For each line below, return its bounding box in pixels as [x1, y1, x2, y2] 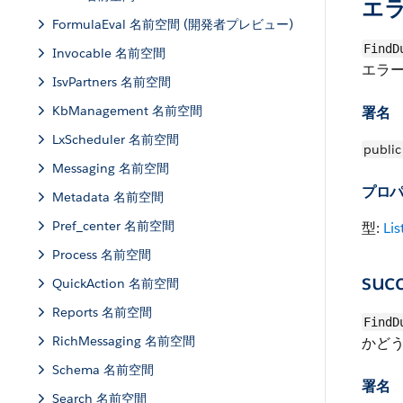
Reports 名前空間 [52, 304, 152, 320]
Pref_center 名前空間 [52, 218, 175, 234]
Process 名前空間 [52, 246, 151, 263]
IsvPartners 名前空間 [52, 74, 171, 90]
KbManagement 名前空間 [52, 103, 202, 119]
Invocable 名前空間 [52, 45, 166, 61]
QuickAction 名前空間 [52, 275, 179, 291]
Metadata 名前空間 [52, 189, 164, 205]
